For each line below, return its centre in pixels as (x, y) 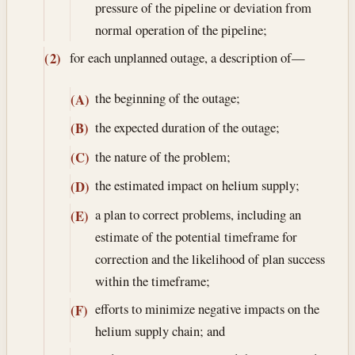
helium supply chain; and (160, 331)
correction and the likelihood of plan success (210, 259)
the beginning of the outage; (167, 97)
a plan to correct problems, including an (198, 215)
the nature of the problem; (162, 156)
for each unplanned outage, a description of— (187, 57)
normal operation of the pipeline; (181, 29)
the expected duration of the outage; (187, 127)
